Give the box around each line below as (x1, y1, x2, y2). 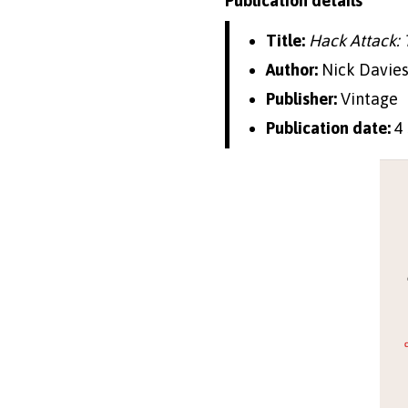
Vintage (337, 88, 398, 108)
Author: (266, 59, 318, 79)
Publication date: (266, 117, 391, 138)
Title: (266, 30, 305, 50)
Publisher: (266, 88, 337, 108)
